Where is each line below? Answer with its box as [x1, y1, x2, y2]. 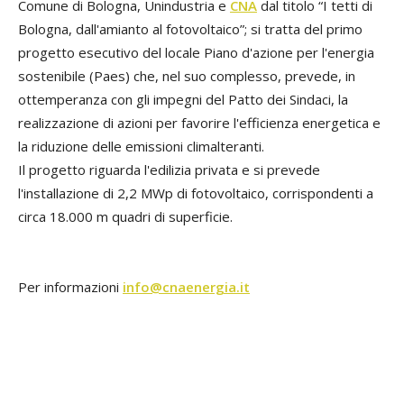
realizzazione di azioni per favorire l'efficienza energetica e [18, 114, 381, 132]
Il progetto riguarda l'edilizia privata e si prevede [18, 161, 320, 179]
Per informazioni [18, 278, 123, 296]
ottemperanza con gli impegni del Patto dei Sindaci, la [18, 90, 348, 108]
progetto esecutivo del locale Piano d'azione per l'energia [18, 43, 374, 61]
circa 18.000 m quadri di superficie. [18, 207, 233, 225]
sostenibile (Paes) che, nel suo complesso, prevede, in [18, 67, 355, 85]
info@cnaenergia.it [123, 278, 250, 296]
